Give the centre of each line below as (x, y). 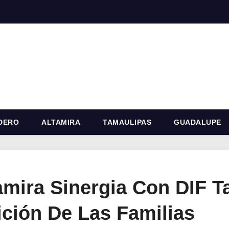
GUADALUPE (198, 122)
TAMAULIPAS (127, 122)
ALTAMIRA (61, 122)
